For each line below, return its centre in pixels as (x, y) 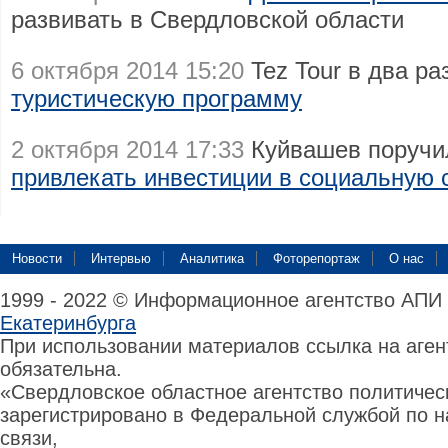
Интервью (121, 258)
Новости (37, 258)
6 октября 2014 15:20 (127, 70)
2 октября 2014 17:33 (127, 149)
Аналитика (212, 258)
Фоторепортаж (316, 258)
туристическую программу (156, 98)
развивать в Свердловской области (207, 19)
